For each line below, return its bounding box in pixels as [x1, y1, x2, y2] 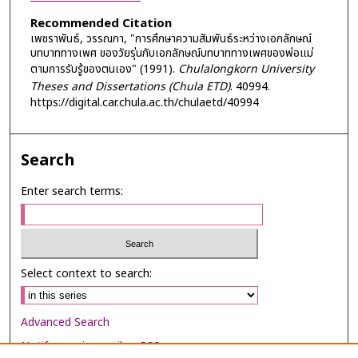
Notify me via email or [21, 338, 141, 356]
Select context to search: [21, 265, 153, 283]
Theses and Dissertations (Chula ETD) [30, 78, 230, 96]
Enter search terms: [21, 182, 124, 200]
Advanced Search [21, 314, 110, 332]
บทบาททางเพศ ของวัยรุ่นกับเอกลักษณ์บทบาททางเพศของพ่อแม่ [30, 45, 313, 62]
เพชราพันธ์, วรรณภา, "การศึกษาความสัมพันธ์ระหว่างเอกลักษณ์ [30, 30, 312, 48]
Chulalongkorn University [177, 61, 314, 78]
